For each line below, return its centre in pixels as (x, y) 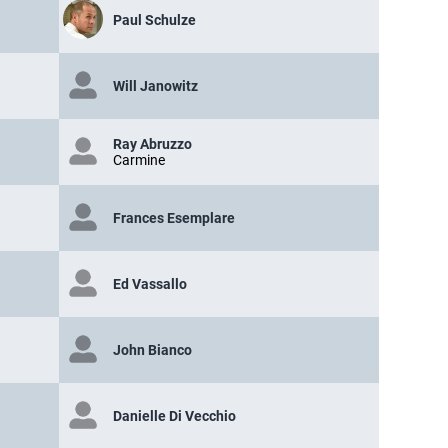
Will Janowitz (155, 86)
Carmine (139, 160)
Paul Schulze (154, 20)
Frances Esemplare (174, 218)
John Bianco (152, 350)
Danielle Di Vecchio (174, 416)
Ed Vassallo (150, 284)
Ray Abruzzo (152, 144)
